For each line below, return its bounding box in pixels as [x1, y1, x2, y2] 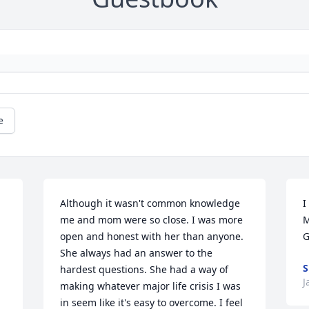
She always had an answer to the [60, 246, 213, 259]
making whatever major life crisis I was [60, 279, 241, 292]
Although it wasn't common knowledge [60, 197, 241, 210]
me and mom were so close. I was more [60, 213, 243, 226]
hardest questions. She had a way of [60, 263, 229, 276]
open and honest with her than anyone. [60, 230, 244, 243]
